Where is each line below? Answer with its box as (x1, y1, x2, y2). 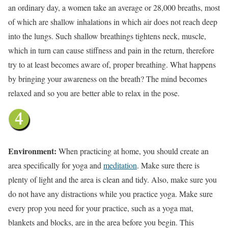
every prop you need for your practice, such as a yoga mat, (8, 202, 193, 213)
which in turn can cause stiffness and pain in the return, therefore (8, 44, 214, 55)
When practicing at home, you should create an (59, 145, 209, 156)
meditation (103, 159, 137, 170)
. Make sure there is (137, 159, 199, 170)
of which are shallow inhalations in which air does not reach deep (8, 16, 217, 27)
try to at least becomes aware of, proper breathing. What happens (8, 59, 216, 70)
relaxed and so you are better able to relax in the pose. (8, 87, 180, 98)
